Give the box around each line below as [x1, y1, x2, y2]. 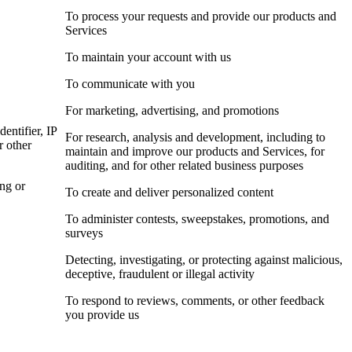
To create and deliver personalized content [65, 185, 273, 200]
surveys [65, 226, 103, 240]
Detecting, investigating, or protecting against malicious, [65, 253, 343, 267]
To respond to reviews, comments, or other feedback [65, 294, 324, 308]
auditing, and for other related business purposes [65, 159, 303, 173]
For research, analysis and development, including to [65, 130, 325, 145]
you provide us [65, 308, 139, 322]
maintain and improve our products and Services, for [65, 145, 324, 159]
